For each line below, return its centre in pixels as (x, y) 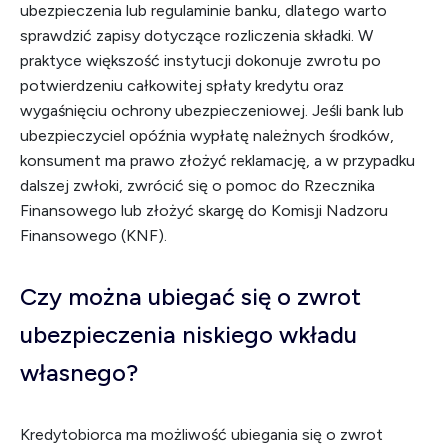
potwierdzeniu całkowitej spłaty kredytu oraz (182, 85)
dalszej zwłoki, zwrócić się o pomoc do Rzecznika (197, 185)
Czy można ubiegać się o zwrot (190, 296)
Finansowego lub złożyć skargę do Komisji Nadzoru (204, 210)
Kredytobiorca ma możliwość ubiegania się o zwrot (201, 434)
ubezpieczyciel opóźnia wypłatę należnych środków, (207, 135)
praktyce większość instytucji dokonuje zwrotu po (200, 60)
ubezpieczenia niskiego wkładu (188, 334)
